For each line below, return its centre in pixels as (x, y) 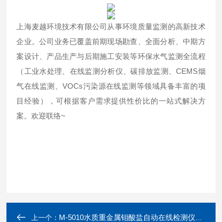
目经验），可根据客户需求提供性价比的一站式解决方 (111, 101)
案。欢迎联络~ (41, 116)
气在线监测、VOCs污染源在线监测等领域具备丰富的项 (111, 86)
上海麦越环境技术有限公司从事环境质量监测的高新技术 (111, 27)
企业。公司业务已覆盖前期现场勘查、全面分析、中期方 (111, 41)
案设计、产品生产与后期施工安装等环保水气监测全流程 (111, 56)
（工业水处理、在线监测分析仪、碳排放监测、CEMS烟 (111, 71)
